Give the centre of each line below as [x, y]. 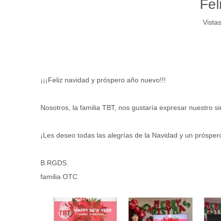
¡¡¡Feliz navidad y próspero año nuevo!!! [103, 80]
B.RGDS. [55, 163]
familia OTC [59, 177]
